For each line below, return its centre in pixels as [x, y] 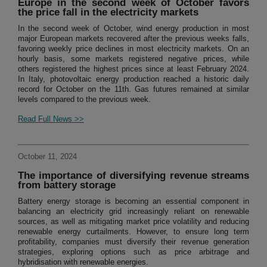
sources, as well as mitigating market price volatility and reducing [133, 222]
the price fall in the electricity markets [108, 13]
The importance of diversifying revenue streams [133, 176]
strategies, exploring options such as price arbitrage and [133, 252]
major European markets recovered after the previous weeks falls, [133, 39]
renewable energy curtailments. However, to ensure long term [133, 232]
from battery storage [67, 185]
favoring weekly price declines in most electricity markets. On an [133, 49]
